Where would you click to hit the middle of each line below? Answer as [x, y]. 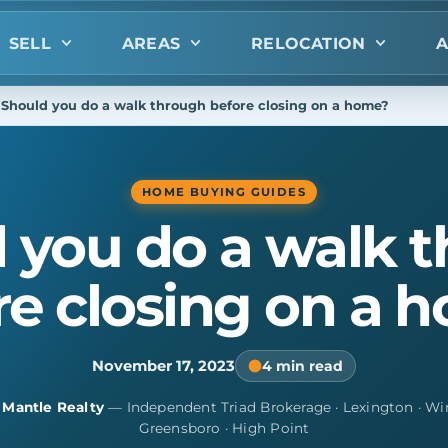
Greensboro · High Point [224, 427]
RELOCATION [308, 43]
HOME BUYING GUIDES [224, 191]
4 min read [302, 365]
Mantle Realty [53, 406]
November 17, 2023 [163, 365]
